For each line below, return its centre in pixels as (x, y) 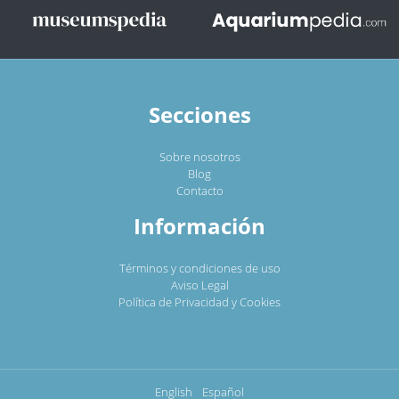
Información (199, 225)
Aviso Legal (199, 285)
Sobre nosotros (199, 156)
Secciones (199, 114)
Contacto (199, 190)
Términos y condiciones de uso (199, 268)
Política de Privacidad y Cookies (199, 301)
